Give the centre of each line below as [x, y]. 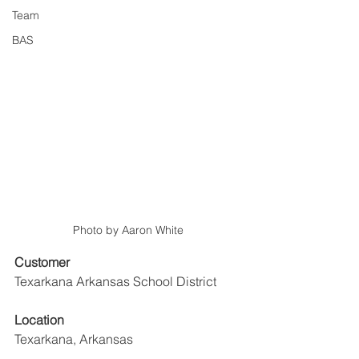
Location [39, 319]
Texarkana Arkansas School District [117, 281]
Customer [42, 262]
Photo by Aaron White [128, 230]
